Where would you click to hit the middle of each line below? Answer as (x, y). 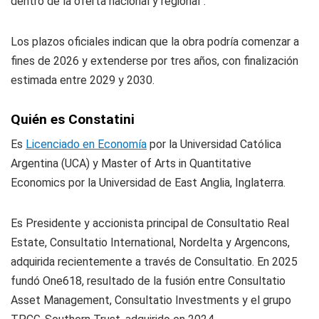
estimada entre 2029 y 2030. (83, 80)
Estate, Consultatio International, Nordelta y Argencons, (150, 242)
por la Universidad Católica (214, 144)
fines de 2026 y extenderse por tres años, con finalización (155, 61)
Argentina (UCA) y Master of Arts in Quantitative (131, 163)
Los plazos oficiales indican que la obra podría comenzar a (155, 42)
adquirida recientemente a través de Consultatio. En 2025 (154, 262)
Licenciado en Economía (86, 144)
